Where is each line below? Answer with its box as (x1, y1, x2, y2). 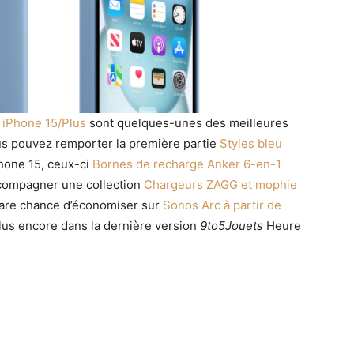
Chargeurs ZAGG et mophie (144, 176, 297, 192)
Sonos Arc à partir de (163, 197, 281, 213)
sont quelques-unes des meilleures (86, 115, 288, 130)
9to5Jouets (200, 217, 263, 233)
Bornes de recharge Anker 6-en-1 (92, 156, 281, 171)
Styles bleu (220, 135, 282, 151)
